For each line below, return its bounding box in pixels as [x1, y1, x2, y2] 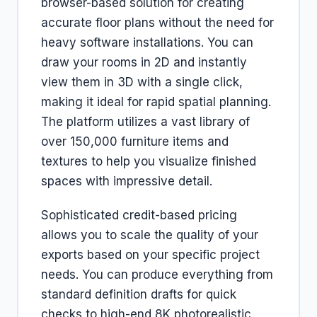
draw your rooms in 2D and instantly [41, 55, 247, 69]
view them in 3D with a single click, [41, 75, 243, 89]
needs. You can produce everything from [41, 267, 273, 282]
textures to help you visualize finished [41, 154, 256, 168]
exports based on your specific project [41, 248, 260, 262]
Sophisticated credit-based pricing [41, 208, 237, 222]
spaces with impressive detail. [41, 174, 212, 188]
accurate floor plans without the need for [41, 16, 274, 30]
